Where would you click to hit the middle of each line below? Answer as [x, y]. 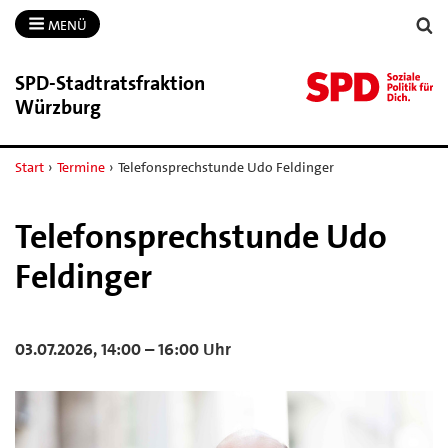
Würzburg [58, 106]
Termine [80, 166]
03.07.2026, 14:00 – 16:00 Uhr [123, 348]
